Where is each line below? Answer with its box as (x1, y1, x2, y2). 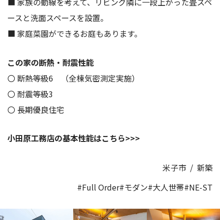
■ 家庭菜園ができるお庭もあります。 (7, 27, 142, 40)
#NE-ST (184, 181, 213, 193)
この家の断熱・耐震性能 (7, 56, 94, 68)
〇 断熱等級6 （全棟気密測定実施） (7, 72, 139, 84)
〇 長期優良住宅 (7, 103, 64, 115)
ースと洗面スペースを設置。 (7, 12, 108, 24)
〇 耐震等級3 (7, 87, 53, 100)
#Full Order (77, 181, 119, 193)
